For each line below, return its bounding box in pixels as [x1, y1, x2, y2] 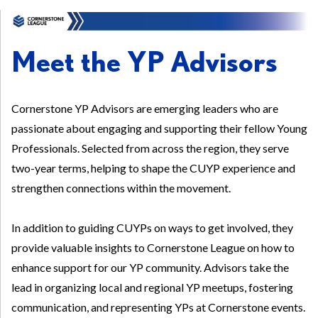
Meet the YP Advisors [11, 45, 278, 79]
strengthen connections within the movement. [11, 181, 231, 195]
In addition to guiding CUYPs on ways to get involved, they [11, 221, 293, 235]
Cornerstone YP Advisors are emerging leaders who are [11, 102, 278, 116]
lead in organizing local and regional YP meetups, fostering [11, 280, 293, 295]
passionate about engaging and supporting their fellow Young [11, 121, 307, 136]
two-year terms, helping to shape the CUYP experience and [11, 161, 295, 175]
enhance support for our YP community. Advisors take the [11, 261, 289, 275]
